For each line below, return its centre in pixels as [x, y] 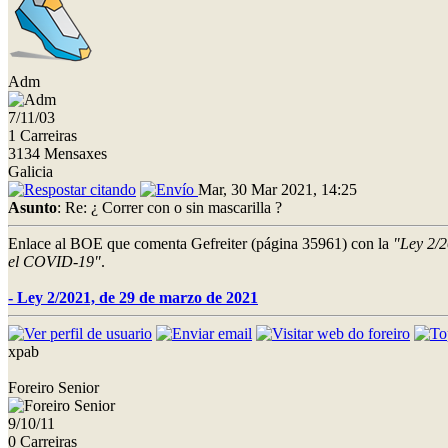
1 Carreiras [42, 135]
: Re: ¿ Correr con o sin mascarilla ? [169, 207]
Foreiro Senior [53, 387]
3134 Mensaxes [57, 153]
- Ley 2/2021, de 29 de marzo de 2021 [133, 297]
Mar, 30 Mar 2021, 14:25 [277, 189]
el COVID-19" [54, 261]
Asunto [32, 207]
